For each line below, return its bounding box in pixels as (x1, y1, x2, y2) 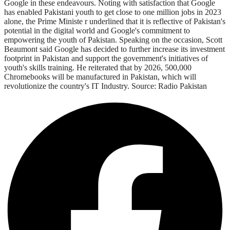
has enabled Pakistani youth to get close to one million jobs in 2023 (4, 7, 221, 16)
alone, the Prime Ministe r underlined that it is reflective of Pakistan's (4, 16, 225, 26)
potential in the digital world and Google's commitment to (4, 26, 190, 35)
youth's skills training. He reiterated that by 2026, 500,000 (4, 63, 191, 72)
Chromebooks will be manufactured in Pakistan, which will (4, 72, 196, 81)
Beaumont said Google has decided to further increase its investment (4, 44, 225, 53)
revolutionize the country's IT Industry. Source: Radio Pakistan (4, 81, 207, 90)
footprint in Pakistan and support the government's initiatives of (4, 53, 208, 63)
